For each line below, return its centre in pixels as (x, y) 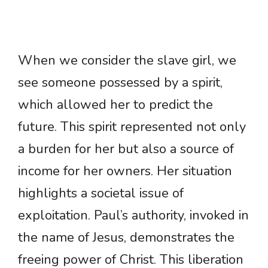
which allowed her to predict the (115, 105)
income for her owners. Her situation (125, 171)
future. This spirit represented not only (132, 127)
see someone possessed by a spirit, (120, 83)
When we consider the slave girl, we (127, 61)
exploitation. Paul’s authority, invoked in (133, 216)
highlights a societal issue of (101, 194)
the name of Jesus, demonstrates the (126, 238)
